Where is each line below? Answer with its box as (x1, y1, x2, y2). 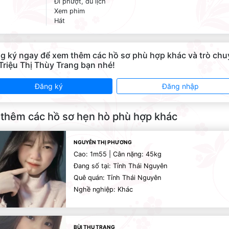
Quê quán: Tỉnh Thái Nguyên (74, 174, 161, 181)
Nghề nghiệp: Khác (74, 186, 133, 193)
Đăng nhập (162, 82, 199, 90)
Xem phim (54, 7, 85, 15)
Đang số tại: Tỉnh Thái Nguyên (74, 162, 167, 170)
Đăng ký (34, 82, 63, 90)
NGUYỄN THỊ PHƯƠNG (74, 139, 132, 145)
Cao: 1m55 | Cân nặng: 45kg (74, 150, 162, 158)
